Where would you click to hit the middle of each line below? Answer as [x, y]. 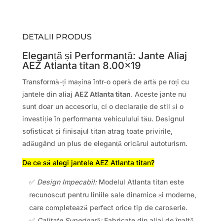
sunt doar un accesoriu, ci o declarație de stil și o [103, 106]
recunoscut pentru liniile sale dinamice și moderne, [112, 194]
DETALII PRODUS [57, 37]
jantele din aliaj [48, 94]
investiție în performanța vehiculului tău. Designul [103, 118]
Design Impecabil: [67, 182]
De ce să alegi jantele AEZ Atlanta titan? [88, 162]
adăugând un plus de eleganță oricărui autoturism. [105, 143]
